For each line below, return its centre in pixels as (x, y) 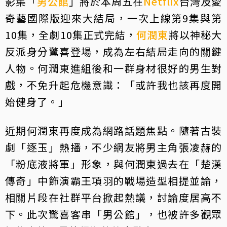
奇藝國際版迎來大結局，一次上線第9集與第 (113, 18)
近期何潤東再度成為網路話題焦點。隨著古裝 (113, 131)
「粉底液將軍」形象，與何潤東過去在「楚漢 (113, 164)
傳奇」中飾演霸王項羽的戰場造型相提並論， (113, 181)
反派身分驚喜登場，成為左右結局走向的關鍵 (113, 52)
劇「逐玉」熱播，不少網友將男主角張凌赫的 (113, 147)
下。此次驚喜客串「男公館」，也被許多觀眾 (113, 214)
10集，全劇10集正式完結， (71, 35)
